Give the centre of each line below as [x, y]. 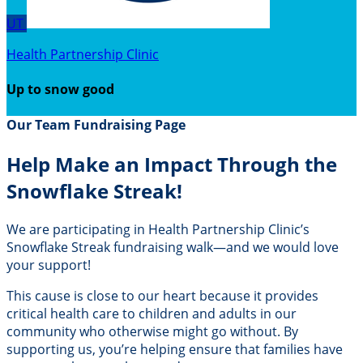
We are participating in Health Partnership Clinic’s [158, 229]
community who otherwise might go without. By [152, 331]
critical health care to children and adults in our [152, 313]
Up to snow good [60, 90]
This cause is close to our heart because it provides [162, 295]
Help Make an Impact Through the [172, 164]
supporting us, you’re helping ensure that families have [175, 349]
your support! [49, 265]
